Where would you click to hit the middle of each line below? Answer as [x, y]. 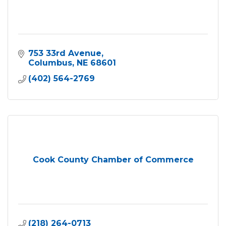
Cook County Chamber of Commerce [113, 159]
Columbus [50, 63]
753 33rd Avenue [65, 53]
